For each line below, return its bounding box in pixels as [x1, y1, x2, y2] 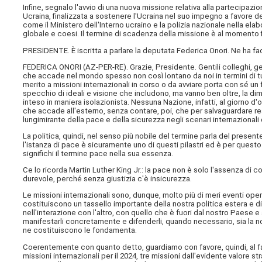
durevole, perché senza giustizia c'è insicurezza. [23, 174, 192, 184]
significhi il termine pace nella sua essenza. [23, 149, 174, 158]
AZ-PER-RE [85, 62, 124, 71]
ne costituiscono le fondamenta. [23, 226, 137, 235]
